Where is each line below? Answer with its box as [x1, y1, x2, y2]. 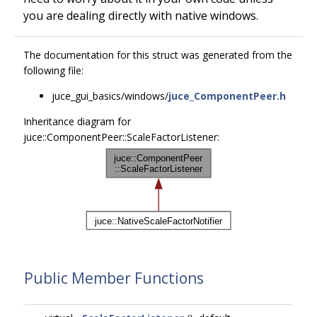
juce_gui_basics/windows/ [52, 89, 168, 103]
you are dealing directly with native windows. [23, 8, 258, 23]
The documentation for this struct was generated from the [23, 48, 292, 62]
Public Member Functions [24, 268, 204, 288]
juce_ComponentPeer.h [168, 89, 286, 103]
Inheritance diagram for [23, 115, 131, 128]
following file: [23, 64, 83, 77]
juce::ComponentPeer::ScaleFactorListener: [23, 130, 219, 144]
